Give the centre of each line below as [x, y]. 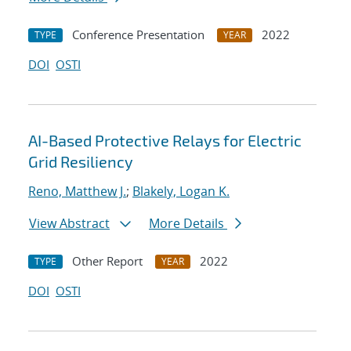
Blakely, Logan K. [181, 192]
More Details [188, 224]
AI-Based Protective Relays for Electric [165, 141]
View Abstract [69, 224]
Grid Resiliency [81, 162]
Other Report [107, 261]
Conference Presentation [138, 35]
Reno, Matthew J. [77, 192]
